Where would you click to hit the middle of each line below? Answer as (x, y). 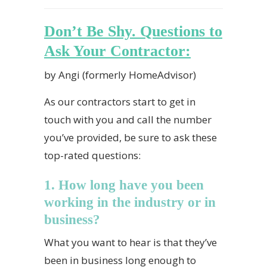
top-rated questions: (92, 155)
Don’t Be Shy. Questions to (133, 31)
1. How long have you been (124, 185)
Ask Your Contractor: (117, 51)
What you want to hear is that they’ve (131, 242)
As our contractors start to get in (120, 102)
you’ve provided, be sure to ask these (131, 137)
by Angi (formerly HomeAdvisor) (120, 75)
